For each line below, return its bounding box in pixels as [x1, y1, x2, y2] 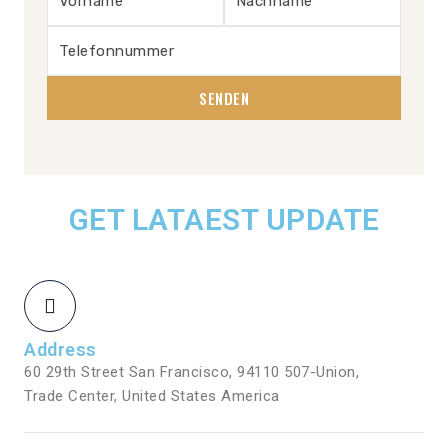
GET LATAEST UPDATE [68, 202, 380, 237]
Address [24, 339, 97, 360]
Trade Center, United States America [24, 387, 280, 405]
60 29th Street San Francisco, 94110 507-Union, [24, 363, 359, 381]
